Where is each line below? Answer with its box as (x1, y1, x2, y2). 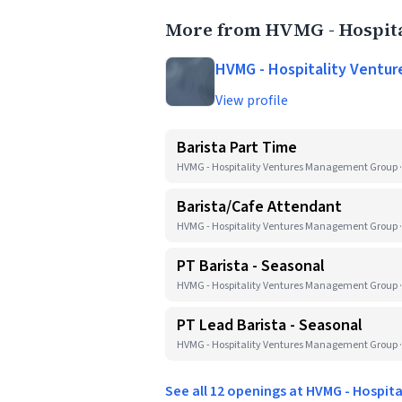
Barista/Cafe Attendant (177, 196, 342, 218)
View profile (215, 91, 288, 110)
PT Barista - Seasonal (177, 255, 325, 277)
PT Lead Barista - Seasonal (177, 314, 363, 336)
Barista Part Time (177, 136, 297, 159)
